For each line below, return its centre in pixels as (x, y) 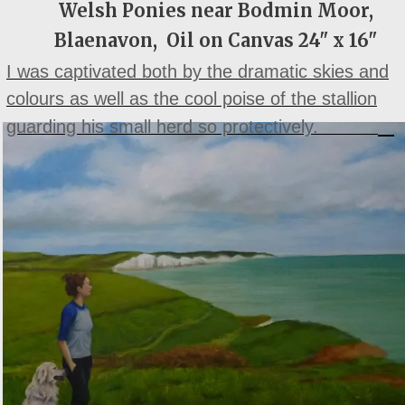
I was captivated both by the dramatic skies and (198, 71)
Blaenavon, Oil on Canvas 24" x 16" (216, 40)
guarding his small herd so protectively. (162, 126)
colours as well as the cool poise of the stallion (192, 98)
